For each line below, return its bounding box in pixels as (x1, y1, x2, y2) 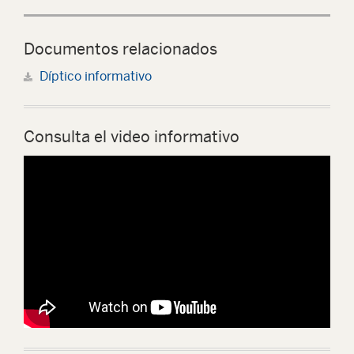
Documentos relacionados (24, 40, 217, 58)
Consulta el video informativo (24, 127, 239, 145)
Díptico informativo (40, 69, 152, 84)
